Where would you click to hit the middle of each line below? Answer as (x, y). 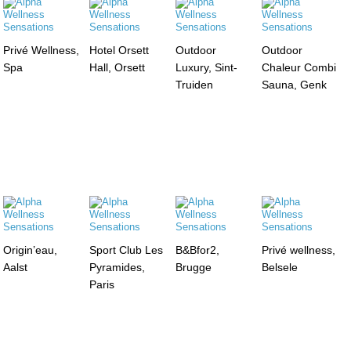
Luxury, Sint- (206, 67)
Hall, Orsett (118, 67)
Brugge (193, 267)
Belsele (279, 267)
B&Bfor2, (197, 250)
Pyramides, (118, 267)
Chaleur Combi (299, 67)
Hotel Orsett (119, 50)
